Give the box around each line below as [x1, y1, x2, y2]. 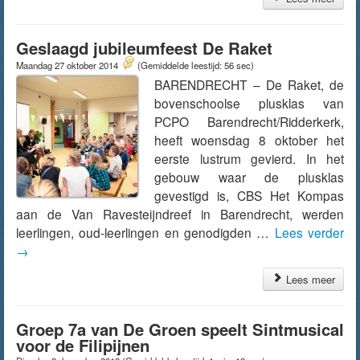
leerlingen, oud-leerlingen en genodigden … [16, 223, 275, 241]
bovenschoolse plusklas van [154, 94, 344, 112]
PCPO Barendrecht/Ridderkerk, [154, 112, 344, 130]
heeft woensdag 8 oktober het [154, 131, 344, 149]
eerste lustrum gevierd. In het [154, 149, 344, 167]
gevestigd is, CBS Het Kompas [154, 186, 344, 204]
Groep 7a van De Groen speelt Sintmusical [16, 317, 344, 341]
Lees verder [274, 223, 345, 241]
